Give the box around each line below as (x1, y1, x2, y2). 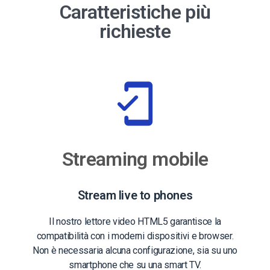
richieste (99, 19, 171, 43)
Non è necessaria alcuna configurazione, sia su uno (33, 244, 237, 256)
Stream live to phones (77, 187, 193, 202)
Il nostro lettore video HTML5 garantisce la (48, 215, 222, 227)
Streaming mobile (61, 147, 209, 171)
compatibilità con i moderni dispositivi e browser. (36, 230, 234, 242)
